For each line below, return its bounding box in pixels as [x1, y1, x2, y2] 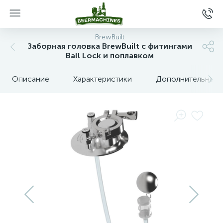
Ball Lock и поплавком [65, 51, 154, 60]
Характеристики [73, 74, 132, 84]
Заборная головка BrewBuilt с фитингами [27, 41, 192, 51]
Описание [12, 74, 49, 84]
